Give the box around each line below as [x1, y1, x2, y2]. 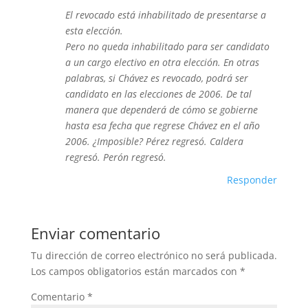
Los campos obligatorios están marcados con [30, 265, 240, 278]
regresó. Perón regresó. [65, 151, 166, 164]
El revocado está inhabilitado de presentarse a [65, 8, 266, 21]
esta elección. [65, 24, 123, 37]
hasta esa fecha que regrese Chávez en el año [65, 119, 260, 132]
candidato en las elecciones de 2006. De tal [65, 87, 252, 100]
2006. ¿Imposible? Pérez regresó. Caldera [65, 135, 243, 148]
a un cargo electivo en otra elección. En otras [65, 56, 259, 69]
